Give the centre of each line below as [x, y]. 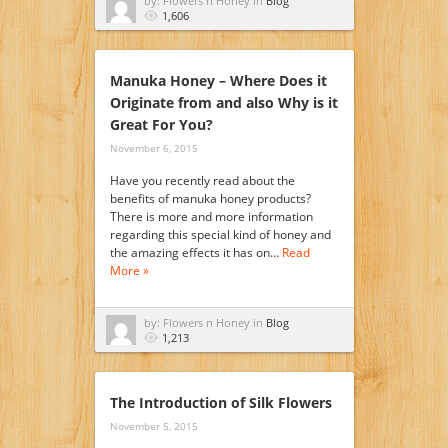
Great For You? [161, 124]
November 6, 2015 [153, 148]
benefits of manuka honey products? [210, 198]
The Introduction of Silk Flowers [220, 402]
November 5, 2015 [153, 426]
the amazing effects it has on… [195, 252]
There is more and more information [211, 216]
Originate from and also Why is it [223, 102]
